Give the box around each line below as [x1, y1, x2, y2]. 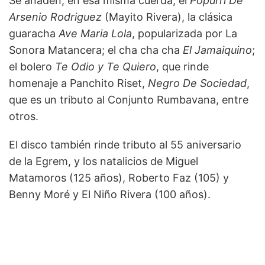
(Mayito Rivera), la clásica [105, 10, 232, 23]
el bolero [9, 60, 55, 73]
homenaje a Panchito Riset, [9, 76, 148, 89]
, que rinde [156, 60, 209, 73]
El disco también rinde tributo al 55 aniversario [9, 138, 241, 151]
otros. [9, 109, 38, 122]
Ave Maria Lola [59, 27, 132, 40]
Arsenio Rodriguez [9, 10, 105, 23]
